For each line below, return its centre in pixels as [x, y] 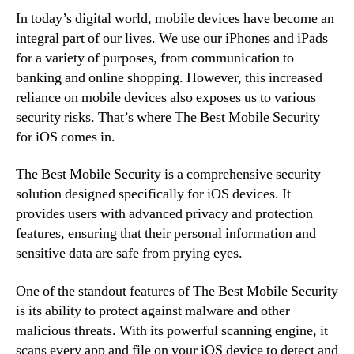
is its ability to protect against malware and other [153, 311]
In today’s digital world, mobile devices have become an [175, 18]
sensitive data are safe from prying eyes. [129, 253]
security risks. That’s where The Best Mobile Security [168, 117]
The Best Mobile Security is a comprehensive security [168, 174]
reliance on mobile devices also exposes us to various [166, 97]
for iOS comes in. [66, 137]
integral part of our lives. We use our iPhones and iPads [172, 38]
